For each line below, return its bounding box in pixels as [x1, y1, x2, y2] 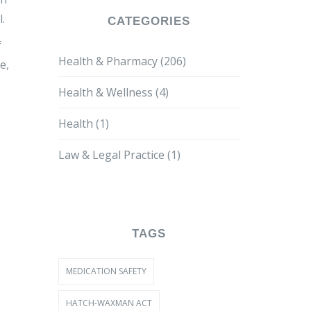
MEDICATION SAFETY [65, 265, 146, 277]
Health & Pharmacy [58, 53, 160, 69]
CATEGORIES [108, 15, 191, 28]
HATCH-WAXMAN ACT [65, 297, 152, 309]
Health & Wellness [58, 85, 155, 100]
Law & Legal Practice [58, 147, 167, 162]
